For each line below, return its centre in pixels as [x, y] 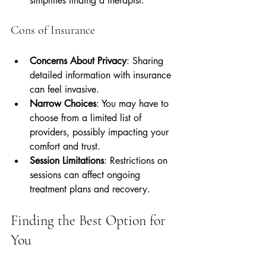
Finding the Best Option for [90, 221]
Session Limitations [67, 161]
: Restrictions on [137, 161]
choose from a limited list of [87, 118]
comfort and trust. [65, 146]
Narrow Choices [63, 104]
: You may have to [134, 104]
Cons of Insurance [53, 30]
